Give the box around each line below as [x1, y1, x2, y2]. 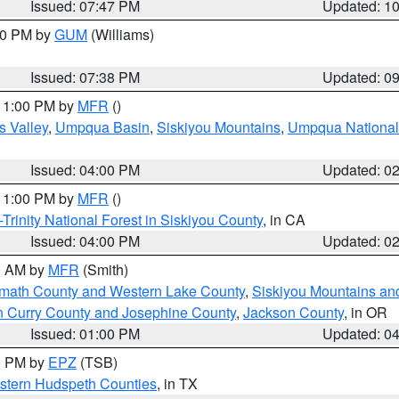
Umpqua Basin [55, 117, 150, 137]
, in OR [344, 302, 387, 322]
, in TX [157, 373, 198, 394]
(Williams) [87, 24, 154, 45]
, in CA [263, 209, 305, 230]
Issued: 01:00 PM [30, 323, 141, 344]
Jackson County [243, 302, 344, 322]
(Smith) [79, 259, 128, 280]
